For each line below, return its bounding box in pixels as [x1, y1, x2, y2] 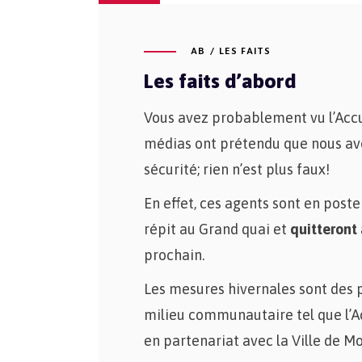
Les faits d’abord [144, 69, 297, 92]
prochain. [144, 246, 204, 263]
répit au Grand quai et [144, 221, 290, 238]
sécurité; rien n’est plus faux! [144, 161, 330, 178]
